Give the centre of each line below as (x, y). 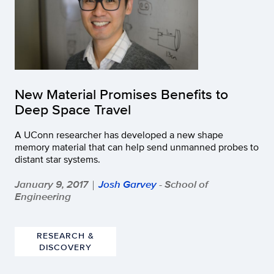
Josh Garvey (128, 184)
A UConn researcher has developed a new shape (119, 135)
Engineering (43, 197)
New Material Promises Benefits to (121, 94)
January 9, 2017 (51, 184)
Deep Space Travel (73, 109)
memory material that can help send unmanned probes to (137, 147)
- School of (182, 184)
